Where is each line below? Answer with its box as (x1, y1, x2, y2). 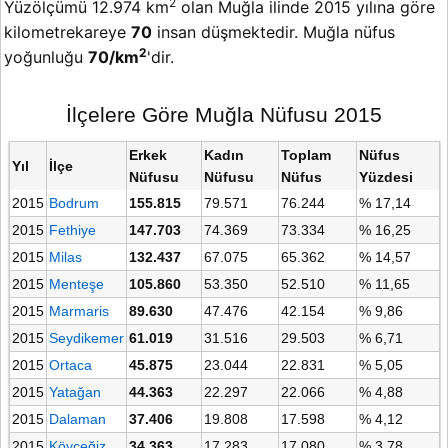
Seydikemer (48, 330, 124, 347)
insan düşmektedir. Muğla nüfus (152, 22, 395, 43)
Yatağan (48, 384, 101, 401)
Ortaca (48, 357, 92, 374)
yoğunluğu (4, 47, 88, 68)
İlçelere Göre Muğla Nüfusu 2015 (66, 103, 382, 127)
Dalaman (48, 411, 106, 428)
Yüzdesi (358, 169, 413, 186)
